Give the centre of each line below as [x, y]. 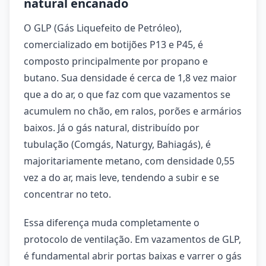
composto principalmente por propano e [116, 61]
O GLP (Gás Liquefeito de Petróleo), [103, 28]
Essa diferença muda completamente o [112, 223]
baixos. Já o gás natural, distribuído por [112, 128]
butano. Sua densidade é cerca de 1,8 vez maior [130, 78]
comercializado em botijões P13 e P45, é [113, 45]
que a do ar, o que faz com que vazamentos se [127, 94]
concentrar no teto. [67, 194]
